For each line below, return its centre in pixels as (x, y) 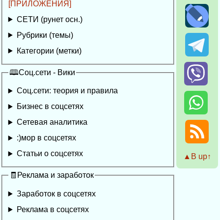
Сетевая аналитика (52, 122)
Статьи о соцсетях (50, 154)
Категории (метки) (49, 51)
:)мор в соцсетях (46, 138)
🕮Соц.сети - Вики (42, 72)
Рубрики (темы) (45, 35)
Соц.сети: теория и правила (67, 91)
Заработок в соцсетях (56, 194)
